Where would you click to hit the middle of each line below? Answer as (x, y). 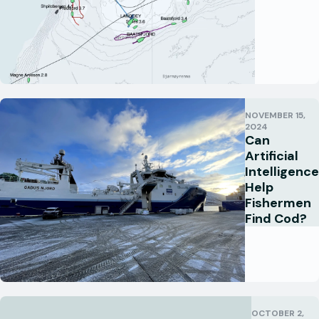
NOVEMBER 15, (275, 115)
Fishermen (278, 203)
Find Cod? (276, 218)
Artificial (272, 156)
